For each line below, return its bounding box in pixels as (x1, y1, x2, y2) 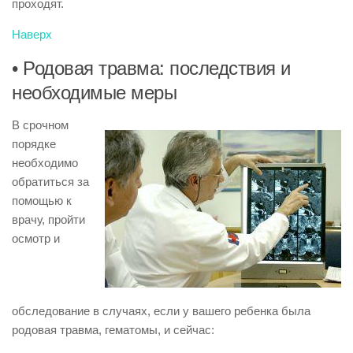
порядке (12, 137, 56, 150)
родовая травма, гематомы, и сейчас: (12, 323, 214, 336)
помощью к (12, 194, 72, 207)
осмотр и (12, 232, 60, 245)
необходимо (12, 156, 78, 169)
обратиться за (12, 175, 89, 188)
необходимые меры (12, 82, 176, 103)
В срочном (12, 118, 69, 132)
